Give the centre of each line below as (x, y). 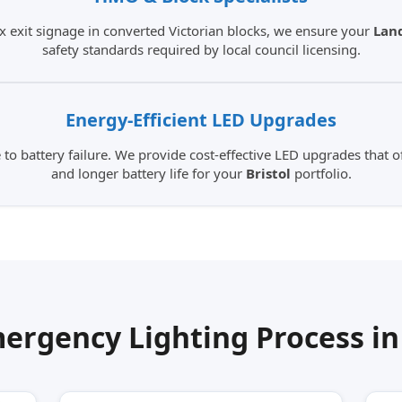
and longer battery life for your (148, 174)
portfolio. (321, 174)
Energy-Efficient (136, 120)
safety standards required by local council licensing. (201, 50)
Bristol (268, 174)
